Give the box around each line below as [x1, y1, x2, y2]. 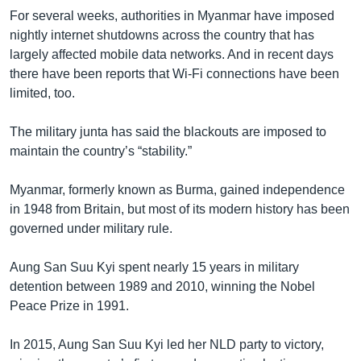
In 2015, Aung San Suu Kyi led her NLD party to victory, [10, 337, 324, 351]
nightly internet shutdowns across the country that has [10, 27, 314, 42]
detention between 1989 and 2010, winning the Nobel [10, 279, 315, 293]
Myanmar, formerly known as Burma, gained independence [10, 182, 345, 197]
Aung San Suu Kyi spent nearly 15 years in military [10, 259, 299, 274]
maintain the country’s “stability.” [10, 143, 192, 158]
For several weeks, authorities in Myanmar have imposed [10, 8, 334, 23]
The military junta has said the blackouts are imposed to [10, 124, 326, 139]
